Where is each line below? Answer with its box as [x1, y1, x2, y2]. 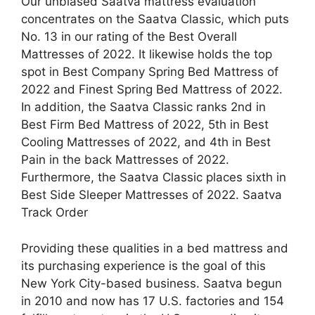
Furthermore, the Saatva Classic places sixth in [21, 170, 286, 184]
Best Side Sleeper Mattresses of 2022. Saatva [21, 188, 282, 202]
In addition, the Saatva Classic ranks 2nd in [21, 100, 266, 114]
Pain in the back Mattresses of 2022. [21, 153, 229, 167]
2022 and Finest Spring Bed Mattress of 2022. [21, 82, 283, 96]
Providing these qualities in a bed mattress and [21, 240, 288, 255]
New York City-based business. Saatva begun [21, 276, 282, 290]
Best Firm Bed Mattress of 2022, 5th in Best [21, 117, 269, 131]
